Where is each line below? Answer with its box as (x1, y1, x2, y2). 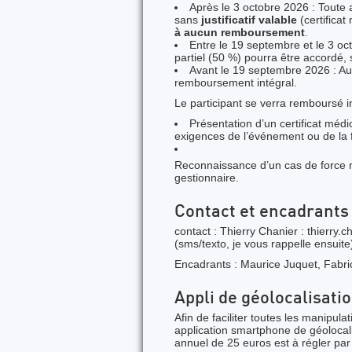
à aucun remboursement (174, 26, 305, 38)
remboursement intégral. (174, 76, 297, 89)
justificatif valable (201, 13, 297, 26)
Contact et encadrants (174, 204, 349, 221)
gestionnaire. (174, 171, 239, 184)
